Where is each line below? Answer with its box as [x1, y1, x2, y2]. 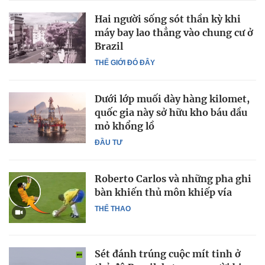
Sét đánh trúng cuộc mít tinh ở [95, 248, 241, 260]
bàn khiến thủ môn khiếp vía [95, 186, 232, 198]
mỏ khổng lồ [95, 119, 154, 132]
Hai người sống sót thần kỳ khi [95, 12, 241, 25]
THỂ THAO [95, 204, 131, 213]
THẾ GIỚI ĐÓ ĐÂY [95, 58, 155, 67]
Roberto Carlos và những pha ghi [95, 172, 251, 185]
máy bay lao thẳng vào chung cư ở [95, 26, 253, 38]
